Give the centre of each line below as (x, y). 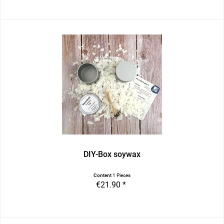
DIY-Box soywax (112, 154)
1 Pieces (122, 175)
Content (103, 175)
